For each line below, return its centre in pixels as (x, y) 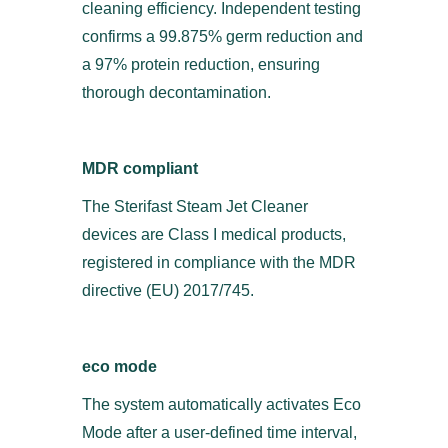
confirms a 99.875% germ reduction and (222, 36)
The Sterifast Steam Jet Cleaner (195, 206)
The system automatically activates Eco (221, 404)
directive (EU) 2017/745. (168, 290)
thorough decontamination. (176, 92)
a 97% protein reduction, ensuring (201, 64)
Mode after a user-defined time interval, (219, 432)
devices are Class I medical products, (214, 234)
